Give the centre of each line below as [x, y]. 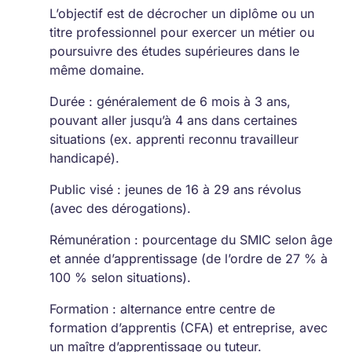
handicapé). [85, 158]
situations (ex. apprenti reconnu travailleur [174, 139]
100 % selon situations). [121, 277]
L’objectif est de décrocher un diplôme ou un [182, 13]
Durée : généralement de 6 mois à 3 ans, [170, 101]
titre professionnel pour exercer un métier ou [182, 32]
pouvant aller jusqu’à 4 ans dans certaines [174, 120]
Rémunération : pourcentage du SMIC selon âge [191, 240]
